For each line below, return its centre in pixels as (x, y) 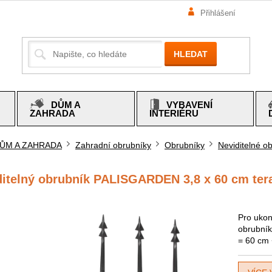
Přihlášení (218, 13)
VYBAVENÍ (189, 105)
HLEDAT (191, 54)
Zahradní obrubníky (113, 145)
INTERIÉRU (174, 113)
